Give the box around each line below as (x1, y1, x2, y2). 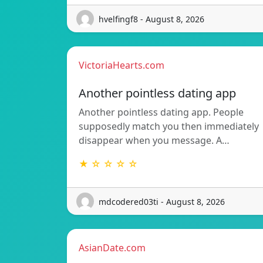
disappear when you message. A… (79, 134, 230, 147)
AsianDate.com (79, 241, 146, 254)
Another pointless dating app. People (79, 106, 244, 119)
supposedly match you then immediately (79, 120, 259, 133)
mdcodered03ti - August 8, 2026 (99, 195, 225, 207)
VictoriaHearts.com (79, 59, 164, 72)
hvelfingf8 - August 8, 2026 (99, 13, 204, 25)
